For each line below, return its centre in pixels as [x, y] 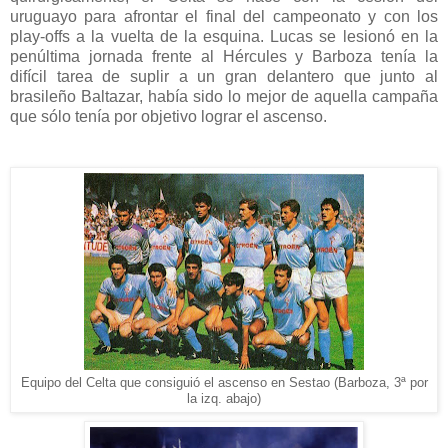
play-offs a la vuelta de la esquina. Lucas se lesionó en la [224, 37]
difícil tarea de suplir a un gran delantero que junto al [224, 77]
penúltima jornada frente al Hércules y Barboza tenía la [224, 57]
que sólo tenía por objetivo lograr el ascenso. [168, 117]
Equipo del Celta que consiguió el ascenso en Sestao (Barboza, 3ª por [224, 383]
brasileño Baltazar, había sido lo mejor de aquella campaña [224, 97]
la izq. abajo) [224, 399]
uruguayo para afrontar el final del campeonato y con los [224, 17]
